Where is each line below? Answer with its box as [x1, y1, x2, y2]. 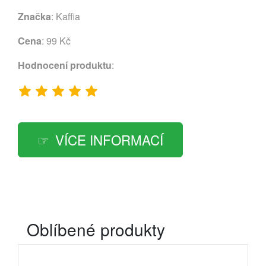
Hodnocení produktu [18, 58, 112, 72]
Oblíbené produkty [27, 217, 165, 241]
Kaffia [56, 9, 80, 23]
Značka [18, 9, 51, 23]
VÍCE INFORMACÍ [55, 129, 163, 149]
